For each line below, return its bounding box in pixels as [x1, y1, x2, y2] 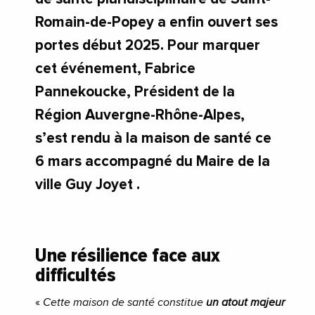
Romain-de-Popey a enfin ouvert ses [35, 15, 278, 30]
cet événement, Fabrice [35, 61, 195, 77]
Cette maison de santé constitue [43, 297, 206, 309]
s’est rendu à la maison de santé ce [35, 131, 271, 146]
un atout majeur [206, 297, 285, 309]
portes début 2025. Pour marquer [35, 38, 260, 53]
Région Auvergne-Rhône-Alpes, [35, 108, 245, 123]
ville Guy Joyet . [35, 177, 140, 193]
